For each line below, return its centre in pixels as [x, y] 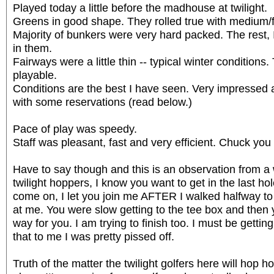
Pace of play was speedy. [75, 128]
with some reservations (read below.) [102, 102]
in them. [32, 48]
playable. [35, 75]
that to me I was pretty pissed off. [94, 236]
